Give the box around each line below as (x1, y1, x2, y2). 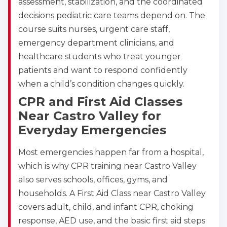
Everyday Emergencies (18, 123, 166, 138)
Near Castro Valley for (18, 108, 161, 124)
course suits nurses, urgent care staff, (18, 24, 170, 34)
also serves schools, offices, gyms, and (18, 175, 168, 185)
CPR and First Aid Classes (18, 94, 182, 109)
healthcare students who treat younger (18, 52, 181, 62)
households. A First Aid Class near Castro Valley (18, 188, 206, 199)
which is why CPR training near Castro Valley (18, 161, 197, 171)
